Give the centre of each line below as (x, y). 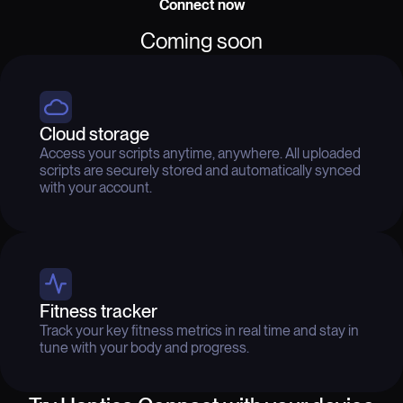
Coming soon (201, 40)
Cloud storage (94, 134)
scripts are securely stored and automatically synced (200, 170)
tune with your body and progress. (144, 347)
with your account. (96, 187)
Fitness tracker (99, 311)
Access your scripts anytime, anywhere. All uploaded (200, 153)
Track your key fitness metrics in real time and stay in (199, 330)
